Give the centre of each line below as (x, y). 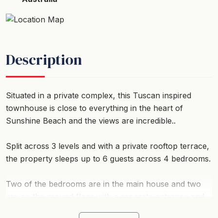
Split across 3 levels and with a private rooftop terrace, (108, 146)
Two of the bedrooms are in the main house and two (103, 184)
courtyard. (25, 209)
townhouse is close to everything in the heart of (94, 108)
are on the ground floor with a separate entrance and (105, 196)
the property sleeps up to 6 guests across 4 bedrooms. (108, 158)
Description (44, 59)
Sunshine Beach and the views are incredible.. (91, 120)
